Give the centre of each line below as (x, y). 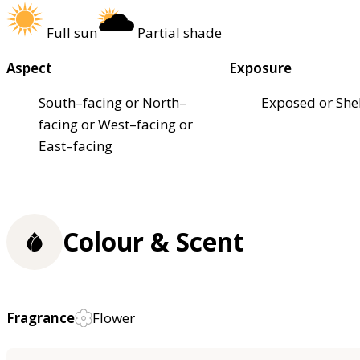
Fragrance (41, 318)
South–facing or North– (112, 103)
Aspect (29, 68)
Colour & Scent (153, 242)
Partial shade (180, 33)
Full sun (72, 33)
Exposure (261, 68)
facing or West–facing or (116, 125)
